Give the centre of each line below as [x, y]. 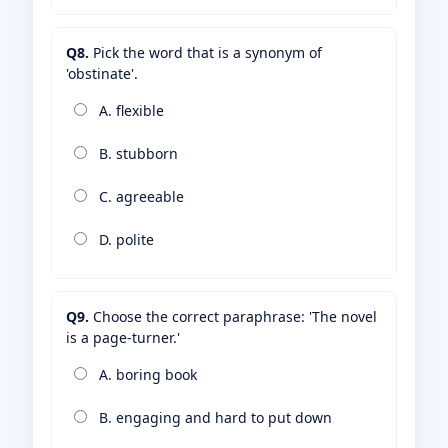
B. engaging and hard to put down [213, 418]
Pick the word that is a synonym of [205, 53]
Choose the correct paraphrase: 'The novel [233, 317]
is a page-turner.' [123, 338]
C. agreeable [139, 197]
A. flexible [129, 111]
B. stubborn [136, 154]
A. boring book [146, 375]
